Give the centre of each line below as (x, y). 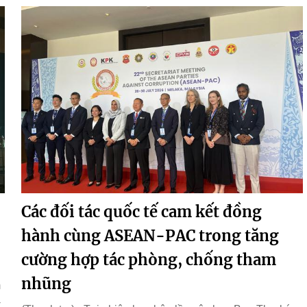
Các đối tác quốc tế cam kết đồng (142, 212)
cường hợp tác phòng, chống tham (149, 260)
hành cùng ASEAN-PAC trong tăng (150, 236)
